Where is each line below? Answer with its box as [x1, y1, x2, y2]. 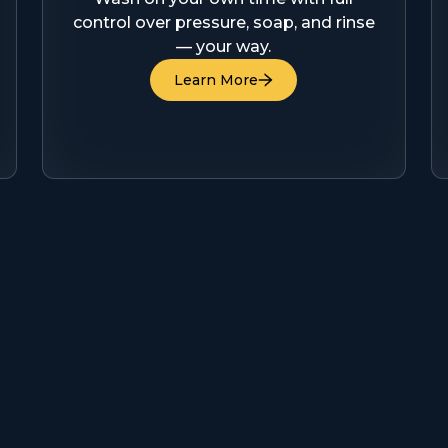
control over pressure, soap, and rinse [72, 13, 375, 32]
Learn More [174, 71, 259, 89]
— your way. [176, 37, 272, 56]
